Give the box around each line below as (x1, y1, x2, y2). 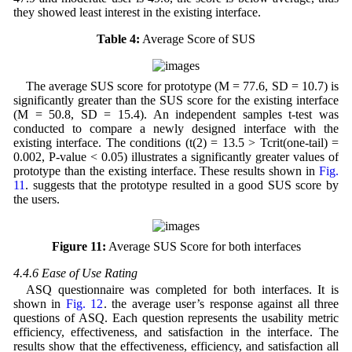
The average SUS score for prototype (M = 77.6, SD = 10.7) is (25, 79, 339, 93)
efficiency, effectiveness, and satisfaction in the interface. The (13, 325, 339, 339)
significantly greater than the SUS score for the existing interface (13, 93, 339, 108)
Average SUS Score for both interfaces (105, 240, 301, 254)
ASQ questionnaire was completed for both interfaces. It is (25, 283, 339, 297)
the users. (13, 192, 60, 207)
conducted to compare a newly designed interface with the (13, 122, 339, 136)
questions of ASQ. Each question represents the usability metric (13, 311, 339, 325)
